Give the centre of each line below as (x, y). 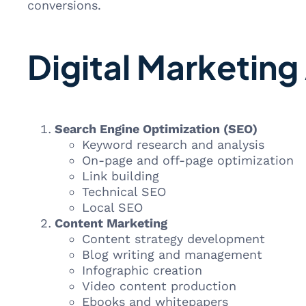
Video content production (159, 286)
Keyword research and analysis (173, 144)
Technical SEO (124, 192)
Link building (121, 176)
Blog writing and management (172, 254)
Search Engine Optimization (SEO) (156, 129)
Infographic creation (142, 270)
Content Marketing (111, 223)
